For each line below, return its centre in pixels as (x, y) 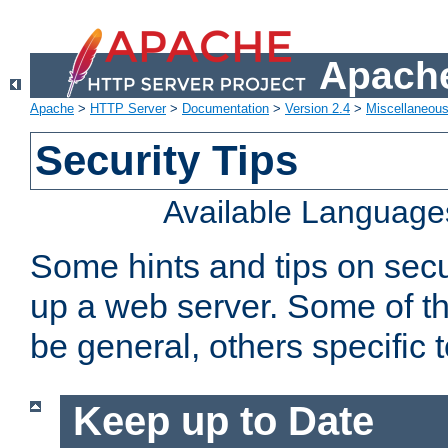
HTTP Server (128, 109)
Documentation (225, 109)
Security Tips (167, 161)
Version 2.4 (317, 109)
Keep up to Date (223, 421)
